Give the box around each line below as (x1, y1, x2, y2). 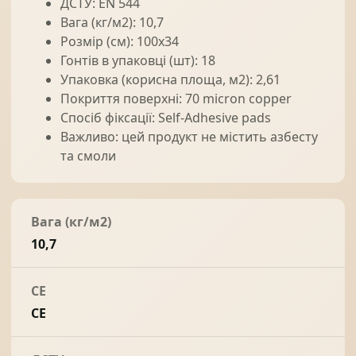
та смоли (60, 147, 116, 164)
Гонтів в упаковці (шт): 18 (60, 52, 215, 69)
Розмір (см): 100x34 (60, 33, 179, 50)
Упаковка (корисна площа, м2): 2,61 (60, 71, 281, 88)
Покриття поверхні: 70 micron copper (60, 90, 292, 107)
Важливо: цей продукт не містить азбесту (60, 128, 318, 145)
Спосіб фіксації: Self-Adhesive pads (60, 109, 271, 126)
